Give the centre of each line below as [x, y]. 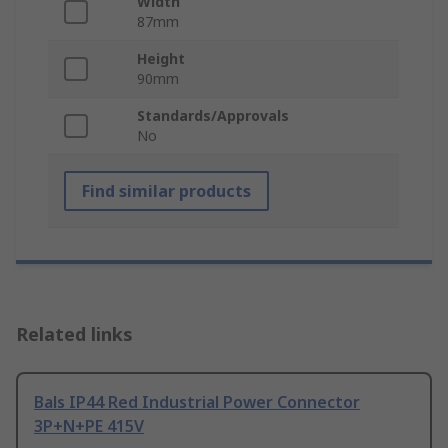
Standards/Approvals [213, 116]
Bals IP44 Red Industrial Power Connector [197, 402]
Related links [74, 334]
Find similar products [166, 191]
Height [161, 59]
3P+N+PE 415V [89, 426]
